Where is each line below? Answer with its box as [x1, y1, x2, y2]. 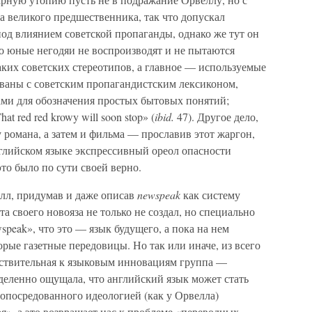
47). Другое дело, [174, 109, 258, 124]
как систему [180, 187, 240, 202]
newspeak [137, 187, 180, 202]
